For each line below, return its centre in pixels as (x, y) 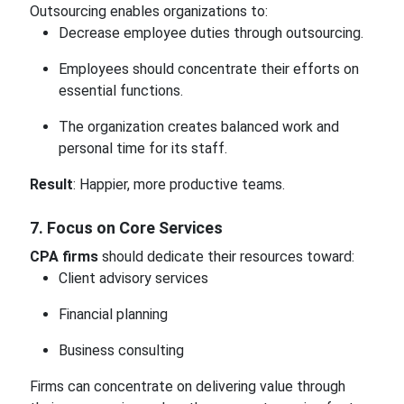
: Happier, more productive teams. (179, 184)
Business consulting (121, 350)
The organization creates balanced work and (198, 127)
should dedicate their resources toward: (226, 257)
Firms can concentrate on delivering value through (187, 386)
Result (51, 184)
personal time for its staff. (142, 148)
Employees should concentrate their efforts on (208, 69)
